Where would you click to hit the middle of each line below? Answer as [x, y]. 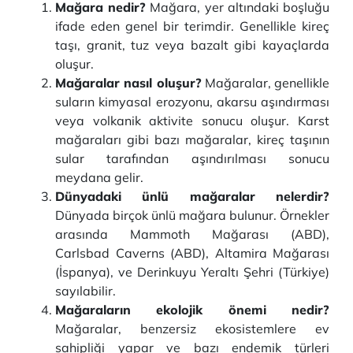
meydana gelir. [99, 177]
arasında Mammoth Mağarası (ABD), [192, 234]
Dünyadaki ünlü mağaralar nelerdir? [192, 196]
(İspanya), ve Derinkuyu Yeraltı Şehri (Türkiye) [192, 272]
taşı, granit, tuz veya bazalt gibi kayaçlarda [192, 45]
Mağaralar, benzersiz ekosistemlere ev [192, 329]
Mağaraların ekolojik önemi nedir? [192, 310]
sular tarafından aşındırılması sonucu [192, 158]
